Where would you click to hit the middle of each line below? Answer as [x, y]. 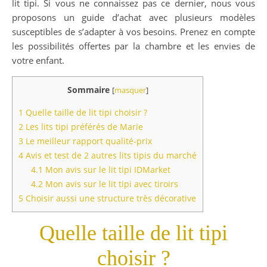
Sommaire [88, 90]
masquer [130, 90]
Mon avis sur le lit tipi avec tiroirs [111, 184]
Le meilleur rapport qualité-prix [88, 141]
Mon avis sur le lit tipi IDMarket [107, 170]
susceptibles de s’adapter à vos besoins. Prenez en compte [133, 32]
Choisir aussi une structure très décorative [110, 198]
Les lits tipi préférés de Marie [83, 127]
